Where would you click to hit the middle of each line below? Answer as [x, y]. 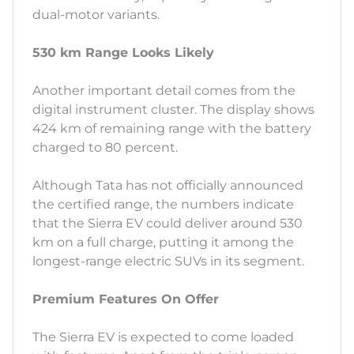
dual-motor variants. [96, 15]
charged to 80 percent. [105, 148]
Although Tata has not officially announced [168, 186]
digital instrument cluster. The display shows [173, 110]
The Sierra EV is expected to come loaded [163, 337]
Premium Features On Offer [126, 299]
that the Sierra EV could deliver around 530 [168, 224]
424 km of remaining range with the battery [172, 129]
